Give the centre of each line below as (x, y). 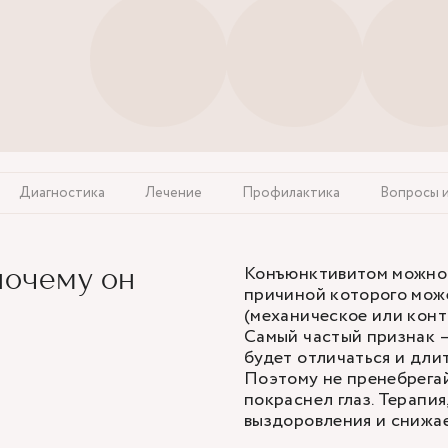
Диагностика (62, 193)
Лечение (173, 193)
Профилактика (291, 193)
